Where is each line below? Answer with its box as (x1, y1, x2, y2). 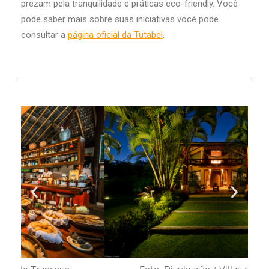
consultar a (21, 29, 68, 41)
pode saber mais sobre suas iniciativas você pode (21, 14, 219, 25)
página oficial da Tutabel (68, 29, 163, 41)
